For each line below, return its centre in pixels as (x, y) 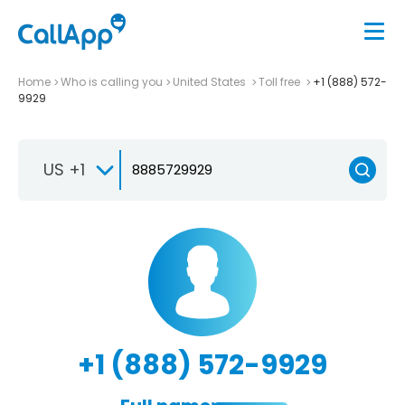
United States (211, 81)
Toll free (281, 81)
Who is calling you (112, 81)
